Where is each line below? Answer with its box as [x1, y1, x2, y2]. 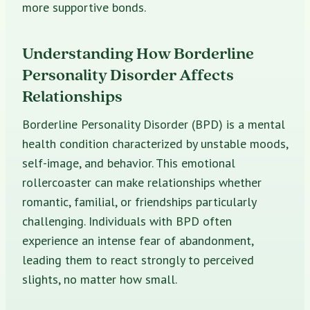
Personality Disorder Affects [22, 63, 234, 85]
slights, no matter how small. [22, 271, 177, 287]
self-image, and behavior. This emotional [22, 154, 235, 171]
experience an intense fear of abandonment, [22, 232, 253, 248]
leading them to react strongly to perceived [22, 251, 254, 268]
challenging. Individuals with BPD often [22, 212, 232, 229]
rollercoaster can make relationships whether [22, 174, 262, 190]
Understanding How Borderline [22, 42, 254, 64]
